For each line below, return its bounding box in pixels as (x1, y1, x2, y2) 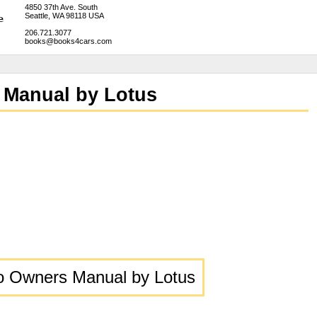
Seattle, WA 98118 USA (24, 11, 104, 20)
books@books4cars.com (24, 37, 112, 45)
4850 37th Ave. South (24, 3, 98, 11)
